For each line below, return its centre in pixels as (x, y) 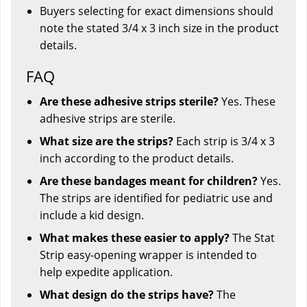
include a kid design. (92, 215)
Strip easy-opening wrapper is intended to (148, 255)
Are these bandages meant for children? (149, 181)
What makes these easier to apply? (135, 237)
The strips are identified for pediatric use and (156, 198)
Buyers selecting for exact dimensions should (157, 11)
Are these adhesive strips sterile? (129, 101)
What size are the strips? (107, 141)
